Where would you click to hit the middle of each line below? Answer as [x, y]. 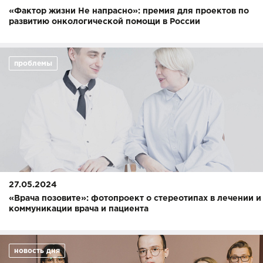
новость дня [37, 251]
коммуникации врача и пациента [79, 209]
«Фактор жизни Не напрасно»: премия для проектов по [129, 11]
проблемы [33, 64]
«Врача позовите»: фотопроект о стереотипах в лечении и [135, 198]
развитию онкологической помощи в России [104, 22]
